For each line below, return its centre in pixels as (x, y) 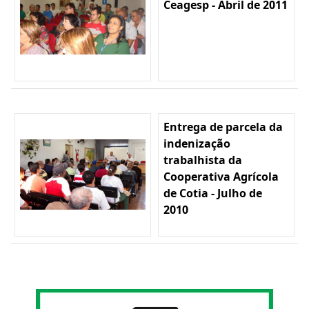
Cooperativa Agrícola (221, 176)
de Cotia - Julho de (213, 193)
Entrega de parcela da (223, 127)
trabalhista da (203, 160)
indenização (197, 143)
